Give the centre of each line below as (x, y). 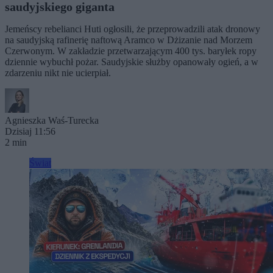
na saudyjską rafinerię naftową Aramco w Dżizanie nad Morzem (129, 40)
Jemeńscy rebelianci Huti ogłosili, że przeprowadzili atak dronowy (133, 29)
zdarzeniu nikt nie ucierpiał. (58, 73)
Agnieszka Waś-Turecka (52, 120)
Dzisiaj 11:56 (30, 131)
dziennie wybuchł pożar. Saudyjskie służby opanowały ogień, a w (132, 62)
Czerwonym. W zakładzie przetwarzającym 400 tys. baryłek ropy (131, 51)
